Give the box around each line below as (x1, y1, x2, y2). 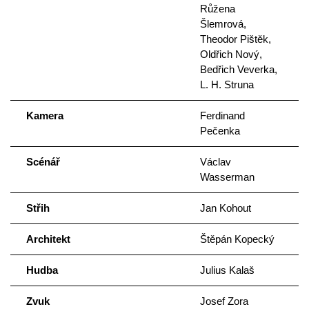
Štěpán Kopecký (199, 233, 275, 246)
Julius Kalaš (199, 264, 255, 277)
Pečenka (199, 125, 240, 137)
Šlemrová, (199, 18, 246, 30)
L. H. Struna (199, 79, 254, 91)
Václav (199, 156, 231, 168)
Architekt (26, 233, 70, 246)
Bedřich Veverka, (199, 63, 277, 76)
